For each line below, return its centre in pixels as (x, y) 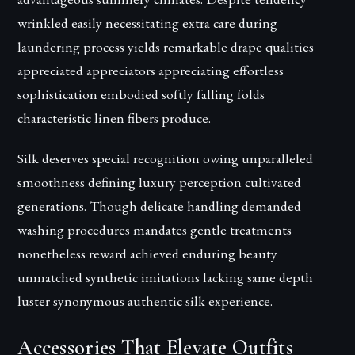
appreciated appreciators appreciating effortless (151, 70)
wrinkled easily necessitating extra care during (148, 22)
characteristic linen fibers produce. (115, 117)
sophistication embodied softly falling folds (141, 94)
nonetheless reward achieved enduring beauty (148, 254)
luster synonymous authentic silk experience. (145, 301)
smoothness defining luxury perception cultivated (160, 182)
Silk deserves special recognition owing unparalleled (166, 158)
